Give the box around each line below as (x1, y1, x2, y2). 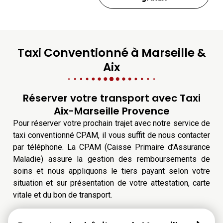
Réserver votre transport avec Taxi (22, 91, 201, 106)
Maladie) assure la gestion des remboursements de (13, 154, 210, 164)
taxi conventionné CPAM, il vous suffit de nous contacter (13, 130, 210, 140)
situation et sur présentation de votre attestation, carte (13, 178, 210, 188)
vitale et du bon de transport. (13, 190, 112, 200)
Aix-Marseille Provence (53, 104, 170, 118)
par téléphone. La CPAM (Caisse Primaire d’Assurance (13, 142, 210, 152)
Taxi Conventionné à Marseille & (17, 45, 206, 61)
